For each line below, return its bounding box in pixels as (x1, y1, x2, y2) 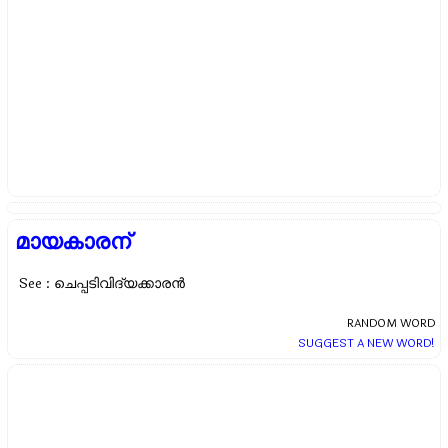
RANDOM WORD (346, 314, 435, 333)
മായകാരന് (15, 225, 131, 260)
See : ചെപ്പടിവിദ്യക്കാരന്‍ (19, 273, 186, 295)
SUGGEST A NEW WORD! (297, 334, 435, 353)
